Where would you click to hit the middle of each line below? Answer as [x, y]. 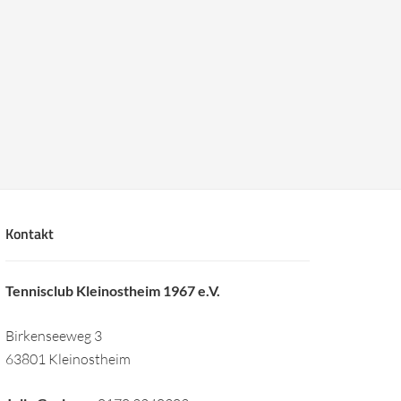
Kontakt [30, 233]
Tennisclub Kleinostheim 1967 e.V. [113, 290]
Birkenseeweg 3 [54, 335]
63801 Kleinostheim [68, 358]
